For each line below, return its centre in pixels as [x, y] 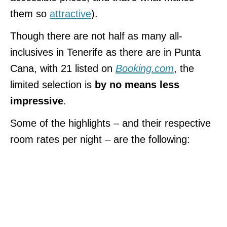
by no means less [137, 84]
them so [30, 13]
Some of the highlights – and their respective [110, 123]
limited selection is [52, 84]
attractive [70, 13]
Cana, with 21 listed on [63, 68]
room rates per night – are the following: [100, 139]
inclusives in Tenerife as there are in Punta [105, 52]
